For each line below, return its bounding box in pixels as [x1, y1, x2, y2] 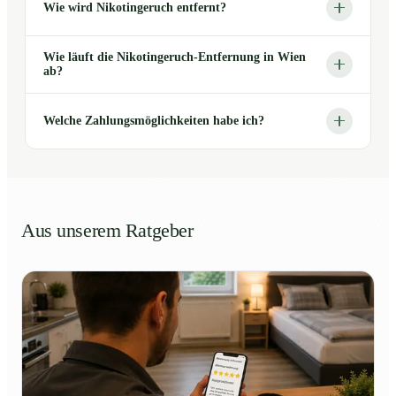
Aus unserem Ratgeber [21, 219, 194, 241]
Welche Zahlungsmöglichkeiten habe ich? [43, 113, 264, 127]
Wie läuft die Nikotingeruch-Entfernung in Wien [43, 49, 306, 64]
